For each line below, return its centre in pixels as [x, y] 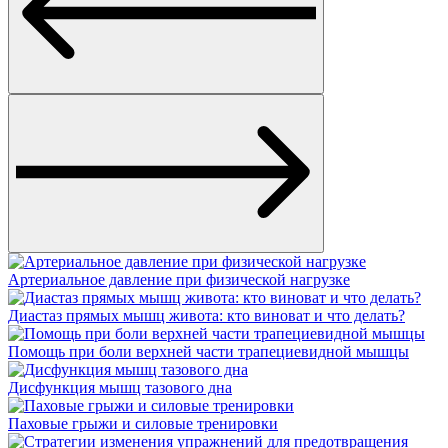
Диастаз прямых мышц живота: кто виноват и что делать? [206, 315]
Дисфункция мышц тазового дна [120, 387]
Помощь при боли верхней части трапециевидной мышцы [208, 351]
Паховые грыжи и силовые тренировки [143, 423]
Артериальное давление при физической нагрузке [179, 279]
